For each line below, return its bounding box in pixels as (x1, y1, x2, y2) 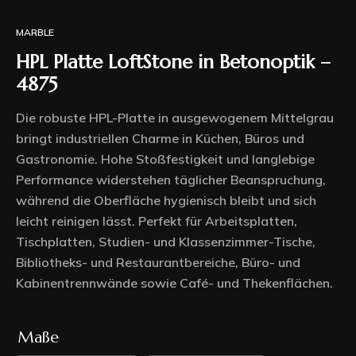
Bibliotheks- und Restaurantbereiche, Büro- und (16, 253, 300, 270)
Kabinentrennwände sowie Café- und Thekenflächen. (16, 274, 333, 291)
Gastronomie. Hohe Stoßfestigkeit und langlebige (16, 150, 315, 167)
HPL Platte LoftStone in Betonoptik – (16, 49, 331, 74)
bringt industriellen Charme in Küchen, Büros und (16, 130, 304, 146)
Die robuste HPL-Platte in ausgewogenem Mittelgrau (16, 109, 334, 126)
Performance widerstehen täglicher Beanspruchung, (16, 171, 326, 188)
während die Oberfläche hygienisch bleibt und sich (16, 192, 316, 208)
